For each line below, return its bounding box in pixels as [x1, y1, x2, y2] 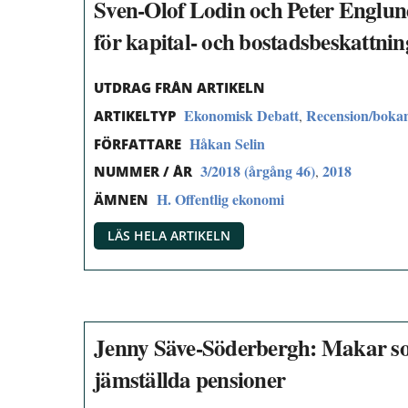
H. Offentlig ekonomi [157, 189, 284, 210]
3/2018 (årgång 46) [200, 160, 315, 182]
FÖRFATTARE [94, 134, 181, 153]
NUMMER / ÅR [94, 162, 192, 181]
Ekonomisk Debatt [184, 104, 299, 126]
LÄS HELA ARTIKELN [107, 226, 230, 244]
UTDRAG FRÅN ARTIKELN [94, 77, 265, 97]
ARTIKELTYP [94, 106, 176, 125]
